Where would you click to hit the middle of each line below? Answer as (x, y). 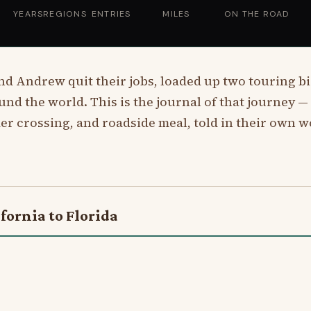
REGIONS (65, 14)
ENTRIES (111, 14)
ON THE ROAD (257, 14)
